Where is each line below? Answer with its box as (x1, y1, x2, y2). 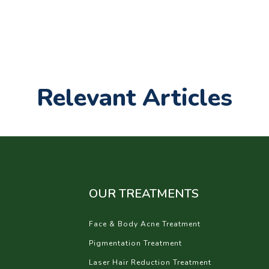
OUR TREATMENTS (89, 186, 199, 202)
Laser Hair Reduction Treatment (89, 258, 212, 267)
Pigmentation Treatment (89, 238, 183, 248)
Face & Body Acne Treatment (89, 219, 201, 229)
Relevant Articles (37, 82, 232, 114)
